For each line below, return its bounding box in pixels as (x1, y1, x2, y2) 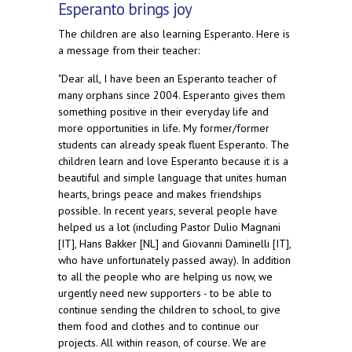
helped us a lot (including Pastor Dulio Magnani (58, 220, 280, 235)
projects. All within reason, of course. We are (58, 335, 266, 350)
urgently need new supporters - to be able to (58, 286, 272, 301)
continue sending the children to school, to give (58, 302, 280, 317)
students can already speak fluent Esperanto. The (58, 137, 289, 152)
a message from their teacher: (58, 43, 200, 58)
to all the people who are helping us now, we (58, 269, 273, 284)
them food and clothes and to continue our (58, 319, 259, 334)
